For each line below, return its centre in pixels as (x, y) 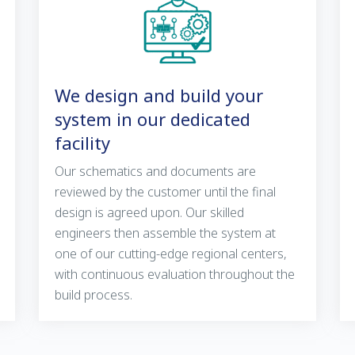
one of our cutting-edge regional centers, (171, 254)
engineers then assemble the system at (165, 233)
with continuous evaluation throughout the (175, 275)
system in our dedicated (153, 119)
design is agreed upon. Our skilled (149, 213)
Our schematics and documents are (155, 172)
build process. (94, 295)
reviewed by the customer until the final (165, 192)
